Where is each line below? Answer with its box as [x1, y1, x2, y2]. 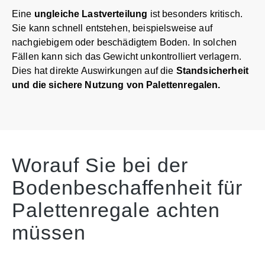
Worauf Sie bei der [12, 153, 188, 176]
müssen [12, 221, 86, 244]
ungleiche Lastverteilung [34, 8, 148, 19]
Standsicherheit [176, 65, 248, 76]
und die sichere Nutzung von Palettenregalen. [12, 79, 221, 90]
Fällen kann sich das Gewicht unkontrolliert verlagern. [12, 51, 242, 62]
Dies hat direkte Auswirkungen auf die [12, 65, 176, 76]
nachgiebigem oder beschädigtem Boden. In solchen [12, 37, 237, 47]
